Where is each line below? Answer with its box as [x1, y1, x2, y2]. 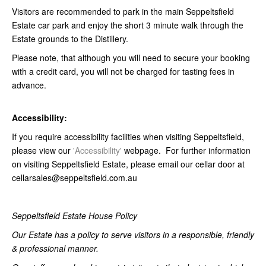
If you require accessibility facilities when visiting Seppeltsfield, [12, 131, 244, 143]
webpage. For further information [122, 144, 251, 157]
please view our [12, 144, 73, 157]
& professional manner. [12, 242, 101, 255]
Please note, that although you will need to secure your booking [12, 52, 250, 64]
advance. [12, 79, 46, 91]
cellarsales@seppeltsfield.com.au [12, 172, 144, 184]
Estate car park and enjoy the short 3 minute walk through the [12, 19, 243, 31]
